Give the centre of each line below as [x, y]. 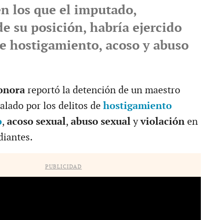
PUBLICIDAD [63, 166]
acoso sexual [36, 122]
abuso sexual [100, 122]
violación [162, 122]
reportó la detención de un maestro [102, 90]
